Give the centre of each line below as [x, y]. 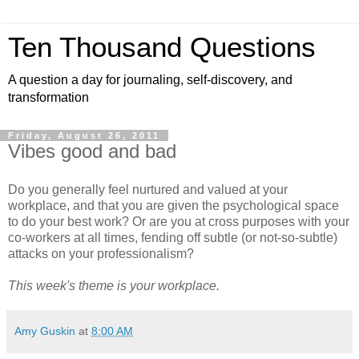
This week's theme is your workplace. [114, 285]
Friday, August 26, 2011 [84, 135]
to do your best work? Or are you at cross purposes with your [179, 221]
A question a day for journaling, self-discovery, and [150, 80]
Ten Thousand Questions [162, 47]
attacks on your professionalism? [101, 253]
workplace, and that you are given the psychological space [173, 205]
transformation [48, 97]
